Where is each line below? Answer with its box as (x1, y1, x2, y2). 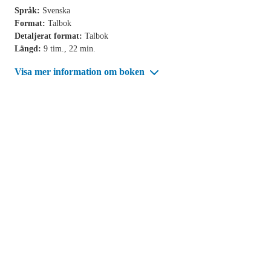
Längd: (15, 44, 44, 53)
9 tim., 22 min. (44, 44, 96, 53)
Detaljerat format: (15, 31, 85, 41)
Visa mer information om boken (15, 66, 147, 77)
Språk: (15, 5, 42, 15)
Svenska (42, 5, 70, 15)
